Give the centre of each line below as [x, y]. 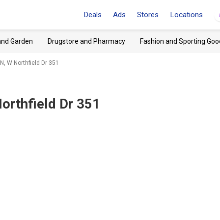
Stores [148, 15]
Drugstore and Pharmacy [86, 41]
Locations [186, 15]
